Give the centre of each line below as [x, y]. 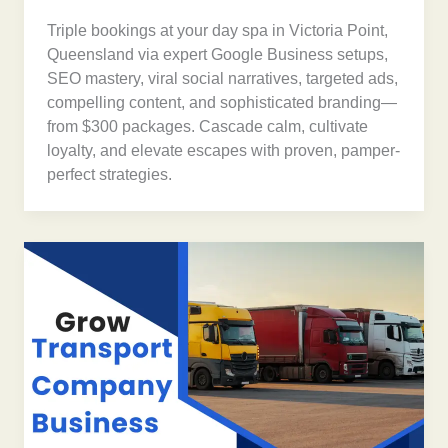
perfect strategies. [110, 175]
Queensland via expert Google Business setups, [218, 55]
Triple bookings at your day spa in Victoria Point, [218, 31]
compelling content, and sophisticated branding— [222, 103]
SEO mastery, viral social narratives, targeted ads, [223, 79]
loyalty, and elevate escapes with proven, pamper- [224, 151]
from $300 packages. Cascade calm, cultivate [208, 127]
